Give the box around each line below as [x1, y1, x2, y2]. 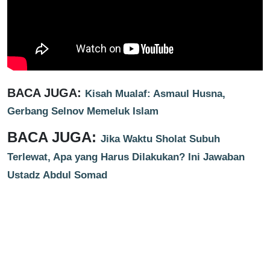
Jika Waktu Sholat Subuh [101, 132, 220, 145]
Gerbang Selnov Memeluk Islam [7, 104, 159, 117]
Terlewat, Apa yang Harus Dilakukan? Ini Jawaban [7, 150, 245, 163]
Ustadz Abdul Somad [7, 168, 107, 181]
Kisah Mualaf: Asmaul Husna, [85, 87, 225, 99]
